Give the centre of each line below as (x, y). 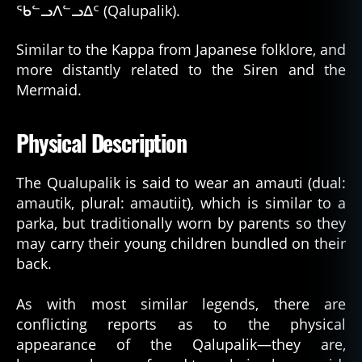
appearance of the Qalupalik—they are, (181, 344)
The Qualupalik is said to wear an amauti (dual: (181, 182)
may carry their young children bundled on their (181, 243)
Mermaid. (49, 89)
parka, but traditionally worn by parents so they (181, 223)
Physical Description (101, 142)
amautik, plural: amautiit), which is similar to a (181, 202)
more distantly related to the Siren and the (181, 69)
